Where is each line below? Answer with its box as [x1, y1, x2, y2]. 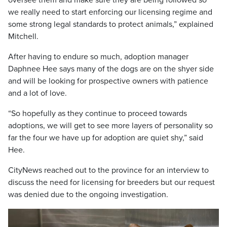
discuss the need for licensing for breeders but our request [8, 177, 215, 187]
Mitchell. [8, 31, 39, 42]
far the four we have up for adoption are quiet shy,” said [8, 133, 203, 143]
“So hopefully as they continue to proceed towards [8, 108, 187, 119]
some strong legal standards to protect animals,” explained [8, 19, 213, 29]
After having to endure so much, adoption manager [8, 52, 188, 62]
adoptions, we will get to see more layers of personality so [8, 121, 213, 131]
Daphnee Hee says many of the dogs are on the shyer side [8, 64, 214, 74]
